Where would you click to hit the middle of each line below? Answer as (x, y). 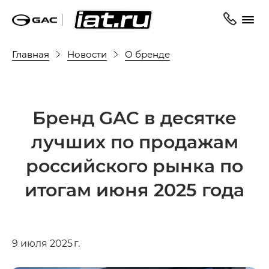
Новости (87, 54)
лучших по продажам (134, 141)
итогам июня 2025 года (134, 189)
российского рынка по (134, 165)
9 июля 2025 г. (46, 243)
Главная (31, 54)
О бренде (147, 54)
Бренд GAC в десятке (134, 117)
